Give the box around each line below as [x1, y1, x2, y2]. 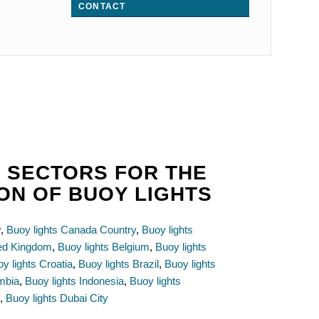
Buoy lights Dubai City [6, 291, 109, 304]
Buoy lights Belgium [58, 240, 150, 253]
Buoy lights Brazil [78, 257, 159, 270]
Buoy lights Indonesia [25, 274, 125, 287]
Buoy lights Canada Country [6, 223, 137, 236]
